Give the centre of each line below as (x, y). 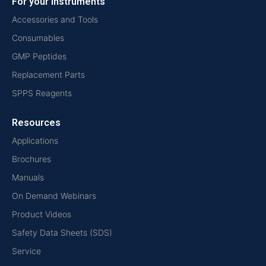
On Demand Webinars (54, 196)
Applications (35, 141)
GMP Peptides (39, 56)
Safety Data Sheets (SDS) (62, 233)
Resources (36, 123)
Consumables (38, 38)
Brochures (31, 159)
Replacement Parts (48, 75)
